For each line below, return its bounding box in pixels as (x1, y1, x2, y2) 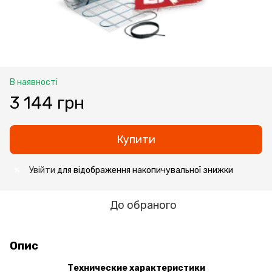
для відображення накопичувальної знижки (55, 165, 233, 175)
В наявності (10, 76, 58, 87)
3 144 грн (10, 92, 84, 113)
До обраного (110, 198, 177, 212)
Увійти (29, 165, 55, 175)
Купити (117, 132, 155, 146)
